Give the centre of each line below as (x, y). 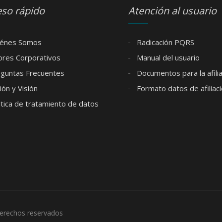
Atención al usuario (172, 11)
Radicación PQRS (165, 42)
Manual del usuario (167, 58)
